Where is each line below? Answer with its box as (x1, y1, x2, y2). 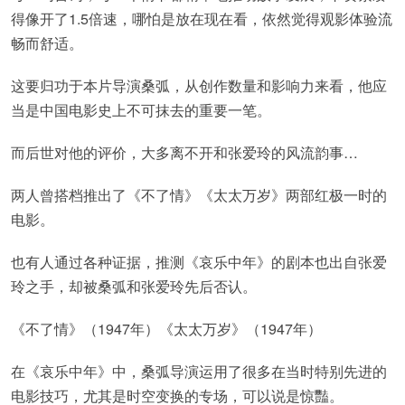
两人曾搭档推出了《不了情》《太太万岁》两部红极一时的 (11, 184, 387, 205)
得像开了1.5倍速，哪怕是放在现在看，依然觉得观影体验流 (11, 8, 392, 29)
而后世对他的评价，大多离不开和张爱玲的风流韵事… (11, 142, 358, 163)
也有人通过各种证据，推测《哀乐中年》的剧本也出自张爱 (11, 251, 387, 272)
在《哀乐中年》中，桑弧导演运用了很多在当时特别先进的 (11, 361, 387, 381)
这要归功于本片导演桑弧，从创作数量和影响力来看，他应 (11, 75, 387, 96)
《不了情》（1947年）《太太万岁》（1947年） (11, 318, 322, 339)
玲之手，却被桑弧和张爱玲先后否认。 (11, 276, 257, 297)
